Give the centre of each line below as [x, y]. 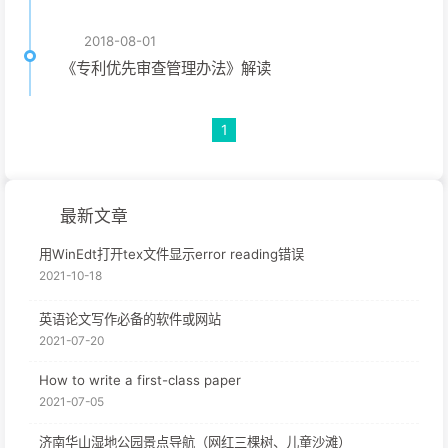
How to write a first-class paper [140, 380]
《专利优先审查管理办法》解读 [166, 68]
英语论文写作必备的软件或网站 [130, 318]
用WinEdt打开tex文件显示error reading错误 [171, 254]
